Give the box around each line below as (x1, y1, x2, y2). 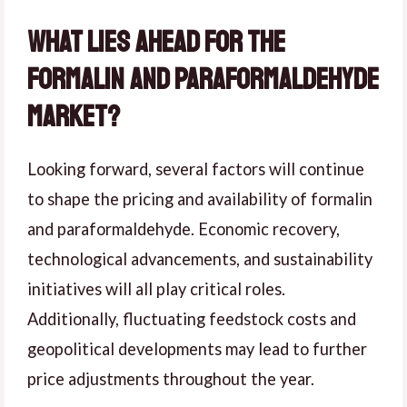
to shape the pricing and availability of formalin (27, 188, 372, 209)
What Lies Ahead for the (27, 24, 285, 61)
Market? (27, 98, 120, 135)
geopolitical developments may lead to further (27, 338, 367, 359)
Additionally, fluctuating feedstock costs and (27, 308, 356, 329)
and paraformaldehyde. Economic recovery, (27, 218, 340, 239)
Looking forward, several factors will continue (27, 158, 364, 179)
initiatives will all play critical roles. (27, 278, 285, 299)
